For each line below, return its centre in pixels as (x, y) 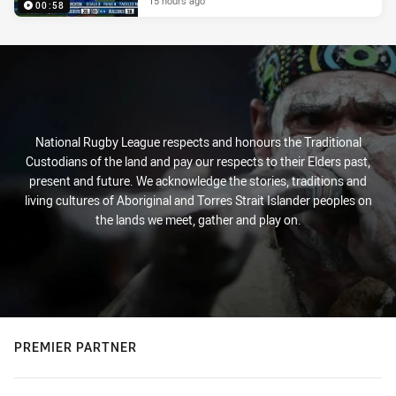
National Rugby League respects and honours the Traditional (198, 142)
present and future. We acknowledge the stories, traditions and (198, 181)
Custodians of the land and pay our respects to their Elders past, (198, 162)
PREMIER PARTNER (76, 347)
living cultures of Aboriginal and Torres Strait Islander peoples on (198, 201)
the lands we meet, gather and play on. (198, 220)
